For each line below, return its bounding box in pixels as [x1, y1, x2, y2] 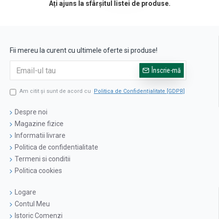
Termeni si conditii [15, 155, 70, 163]
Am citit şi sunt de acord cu [20, 88, 92, 95]
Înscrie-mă [152, 66, 181, 75]
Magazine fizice [15, 120, 64, 128]
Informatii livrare [15, 131, 66, 140]
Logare [15, 188, 36, 197]
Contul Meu [15, 200, 50, 208]
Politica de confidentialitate [15, 143, 98, 152]
